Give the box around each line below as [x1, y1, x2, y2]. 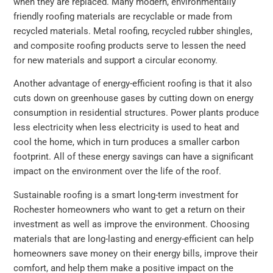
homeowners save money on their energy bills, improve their [13, 247, 258, 259]
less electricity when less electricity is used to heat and [13, 122, 239, 133]
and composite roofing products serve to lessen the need [13, 40, 246, 51]
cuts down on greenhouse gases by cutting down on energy [13, 93, 254, 104]
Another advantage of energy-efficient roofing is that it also [13, 78, 253, 90]
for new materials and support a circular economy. [13, 54, 218, 66]
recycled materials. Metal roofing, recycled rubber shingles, [13, 25, 253, 37]
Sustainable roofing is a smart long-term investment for [13, 189, 239, 200]
